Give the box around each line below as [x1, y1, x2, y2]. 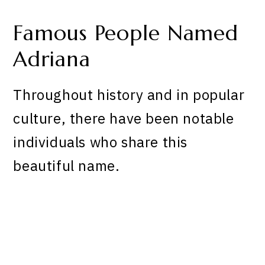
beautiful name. [13, 156, 120, 175]
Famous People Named [13, 20, 239, 47]
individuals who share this [13, 132, 188, 151]
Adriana [13, 46, 91, 73]
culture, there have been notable [13, 108, 234, 128]
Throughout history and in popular [13, 85, 245, 104]
